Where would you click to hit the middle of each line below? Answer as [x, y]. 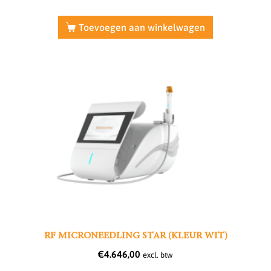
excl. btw [158, 255]
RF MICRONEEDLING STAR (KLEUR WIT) [135, 236]
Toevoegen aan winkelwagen [142, 27]
